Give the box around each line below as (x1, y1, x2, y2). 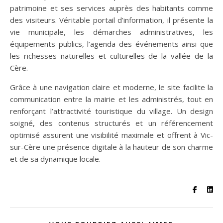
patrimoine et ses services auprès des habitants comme (10, 3, 213, 13)
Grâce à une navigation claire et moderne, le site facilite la (10, 82, 213, 93)
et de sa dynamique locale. (10, 154, 101, 164)
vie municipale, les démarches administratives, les (10, 27, 213, 37)
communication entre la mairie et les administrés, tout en (10, 94, 213, 105)
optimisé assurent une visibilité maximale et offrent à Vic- (10, 130, 213, 140)
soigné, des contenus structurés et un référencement (10, 118, 213, 128)
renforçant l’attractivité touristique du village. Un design (10, 106, 213, 116)
